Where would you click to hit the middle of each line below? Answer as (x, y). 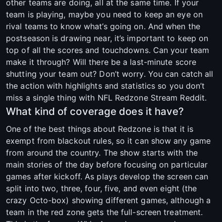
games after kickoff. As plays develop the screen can (107, 177)
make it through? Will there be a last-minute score (101, 62)
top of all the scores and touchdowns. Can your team (108, 50)
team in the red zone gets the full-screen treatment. (105, 212)
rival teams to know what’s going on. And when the (103, 27)
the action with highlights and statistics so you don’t (106, 86)
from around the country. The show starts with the (102, 153)
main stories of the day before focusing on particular (107, 165)
